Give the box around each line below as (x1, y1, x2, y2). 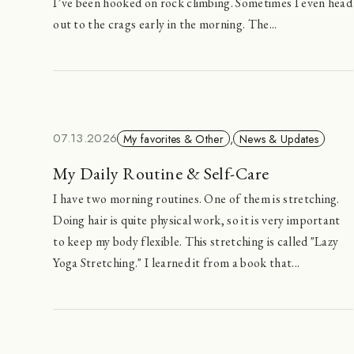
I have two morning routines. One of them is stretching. (53, 190, 340, 208)
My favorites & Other (123, 130, 224, 147)
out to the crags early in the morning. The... (53, 15, 277, 32)
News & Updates (239, 130, 319, 147)
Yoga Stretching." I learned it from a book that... (53, 254, 300, 272)
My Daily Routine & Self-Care (53, 162, 269, 186)
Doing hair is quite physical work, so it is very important (53, 212, 341, 229)
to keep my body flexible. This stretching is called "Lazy (53, 233, 339, 250)
